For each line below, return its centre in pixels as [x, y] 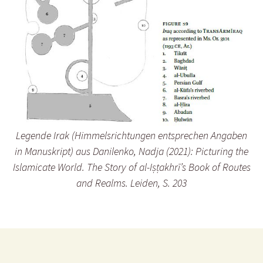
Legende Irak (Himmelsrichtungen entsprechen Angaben [131, 136]
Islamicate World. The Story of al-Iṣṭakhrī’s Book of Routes [131, 167]
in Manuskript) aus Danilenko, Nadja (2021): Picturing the [131, 151]
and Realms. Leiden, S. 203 [131, 183]
